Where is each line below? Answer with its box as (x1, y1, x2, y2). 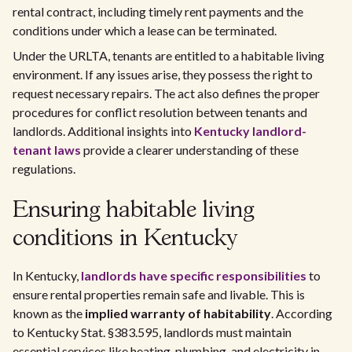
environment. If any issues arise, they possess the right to (13, 67, 313, 82)
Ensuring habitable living (13, 200, 254, 222)
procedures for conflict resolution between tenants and (13, 104, 307, 119)
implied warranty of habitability (85, 306, 271, 321)
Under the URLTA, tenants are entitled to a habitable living (13, 48, 324, 63)
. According (271, 306, 332, 321)
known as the (13, 306, 85, 321)
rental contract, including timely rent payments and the (13, 4, 303, 19)
